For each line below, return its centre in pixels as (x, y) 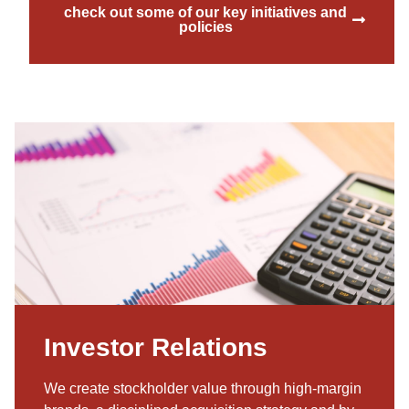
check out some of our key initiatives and (205, 12)
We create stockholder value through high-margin (203, 388)
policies (205, 26)
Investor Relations (156, 346)
